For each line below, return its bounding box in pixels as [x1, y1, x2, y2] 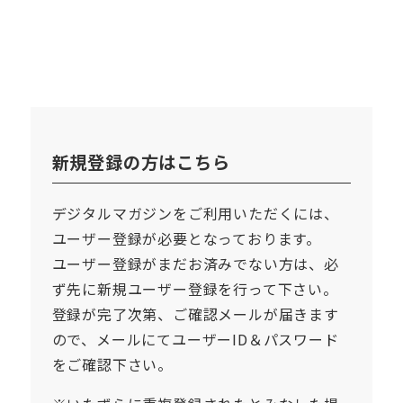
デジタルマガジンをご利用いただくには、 [51, 202, 339, 225]
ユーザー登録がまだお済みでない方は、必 [51, 253, 339, 275]
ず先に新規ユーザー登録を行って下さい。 [51, 278, 338, 300]
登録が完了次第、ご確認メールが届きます [51, 303, 339, 326]
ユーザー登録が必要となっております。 [51, 228, 321, 250]
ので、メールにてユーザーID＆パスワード [51, 328, 339, 351]
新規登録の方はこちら [51, 149, 230, 175]
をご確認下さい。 [51, 354, 173, 376]
